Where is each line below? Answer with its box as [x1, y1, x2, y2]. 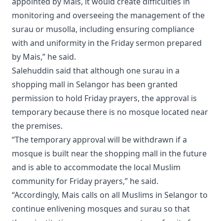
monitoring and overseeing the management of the [12, 10, 205, 21]
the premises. [12, 120, 63, 132]
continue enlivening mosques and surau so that [12, 203, 190, 215]
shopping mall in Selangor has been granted [12, 79, 178, 90]
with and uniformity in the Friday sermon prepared [12, 37, 202, 49]
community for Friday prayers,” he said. [12, 176, 158, 187]
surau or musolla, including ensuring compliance [12, 24, 194, 35]
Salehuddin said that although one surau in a [12, 65, 180, 76]
